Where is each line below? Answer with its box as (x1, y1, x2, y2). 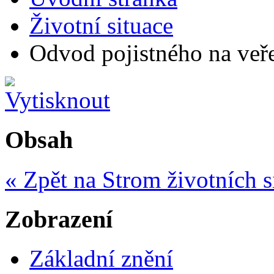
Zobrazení (5, 205, 113, 233)
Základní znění (29, 245, 173, 272)
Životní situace (29, 12, 173, 39)
